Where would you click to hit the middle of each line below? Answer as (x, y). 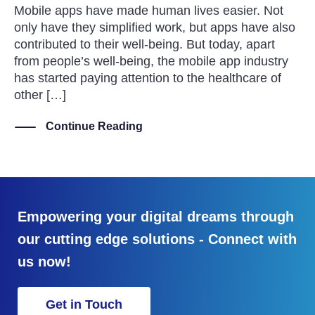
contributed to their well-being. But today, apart (144, 44)
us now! (44, 262)
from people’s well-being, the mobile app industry (151, 61)
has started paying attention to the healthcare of (148, 78)
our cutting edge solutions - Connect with (157, 239)
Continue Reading (94, 127)
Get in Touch (84, 305)
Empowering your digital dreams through (156, 217)
